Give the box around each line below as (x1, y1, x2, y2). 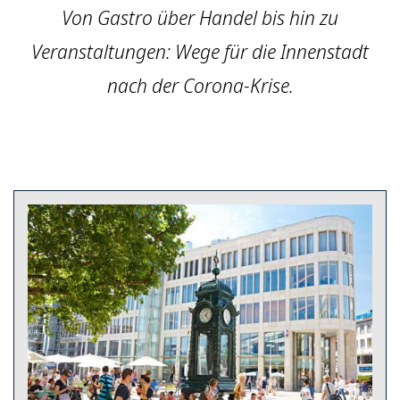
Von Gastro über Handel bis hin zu (62, 4, 338, 30)
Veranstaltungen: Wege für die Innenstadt (31, 38, 369, 64)
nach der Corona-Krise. (106, 72, 294, 98)
